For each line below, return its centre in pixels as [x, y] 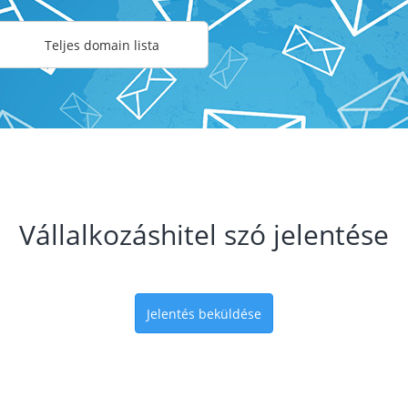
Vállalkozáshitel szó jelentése [204, 235]
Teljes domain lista [102, 45]
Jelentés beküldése [204, 314]
